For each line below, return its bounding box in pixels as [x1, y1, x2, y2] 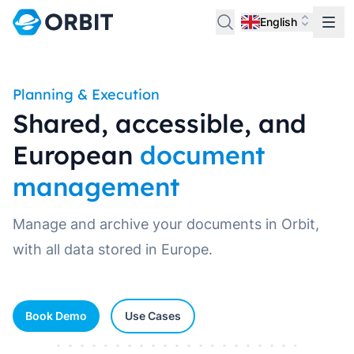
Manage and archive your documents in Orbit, [13, 216, 319, 232]
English [260, 15, 297, 28]
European [13, 139, 140, 171]
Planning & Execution [13, 85, 160, 104]
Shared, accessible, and [13, 107, 307, 139]
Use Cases [125, 309, 181, 322]
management [13, 171, 179, 202]
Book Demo [25, 309, 87, 322]
